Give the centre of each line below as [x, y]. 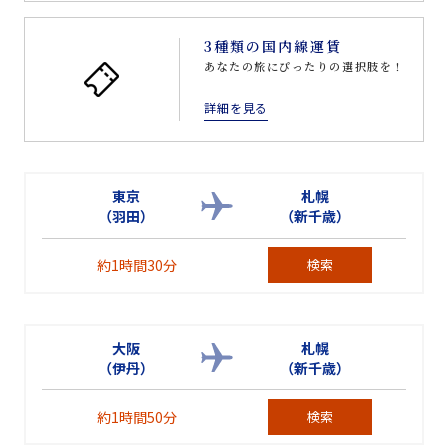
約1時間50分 [137, 416]
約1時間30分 [137, 265]
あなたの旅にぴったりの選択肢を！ [304, 65]
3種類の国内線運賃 [273, 45]
